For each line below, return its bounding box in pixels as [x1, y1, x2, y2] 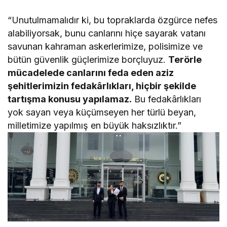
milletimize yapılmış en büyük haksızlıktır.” [8, 120, 182, 131]
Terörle [168, 54, 202, 65]
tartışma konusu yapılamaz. [8, 94, 132, 105]
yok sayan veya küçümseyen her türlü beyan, [8, 107, 197, 118]
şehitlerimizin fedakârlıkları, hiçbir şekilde [8, 81, 197, 92]
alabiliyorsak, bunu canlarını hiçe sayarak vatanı [8, 28, 206, 39]
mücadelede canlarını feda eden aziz [8, 67, 174, 79]
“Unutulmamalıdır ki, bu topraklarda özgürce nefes [8, 15, 218, 26]
